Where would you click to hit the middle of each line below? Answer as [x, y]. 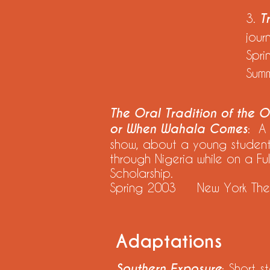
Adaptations [169, 242]
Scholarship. [141, 173]
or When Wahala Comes [179, 129]
